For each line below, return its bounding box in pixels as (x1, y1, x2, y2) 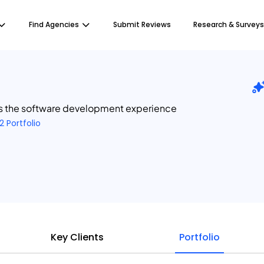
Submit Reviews (113, 19, 171, 29)
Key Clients (51, 230, 104, 244)
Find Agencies (29, 19, 79, 29)
